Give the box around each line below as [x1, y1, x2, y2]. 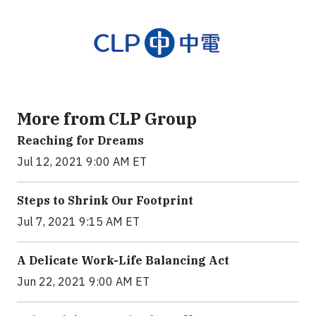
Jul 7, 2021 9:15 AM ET [17, 214, 140, 229]
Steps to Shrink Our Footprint [17, 193, 193, 208]
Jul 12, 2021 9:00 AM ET [17, 154, 147, 169]
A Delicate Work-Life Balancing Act [17, 253, 229, 268]
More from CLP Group [17, 108, 197, 130]
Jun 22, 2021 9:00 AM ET [17, 274, 150, 289]
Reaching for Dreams [17, 133, 144, 148]
